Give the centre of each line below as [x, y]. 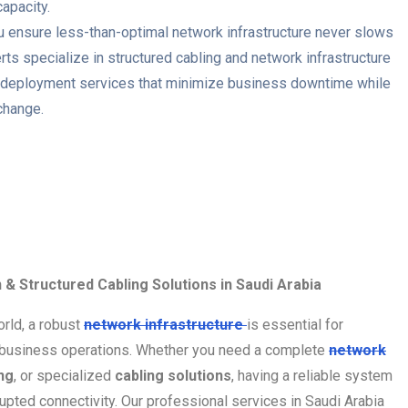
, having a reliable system [312, 375]
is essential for [295, 324]
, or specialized [64, 375]
